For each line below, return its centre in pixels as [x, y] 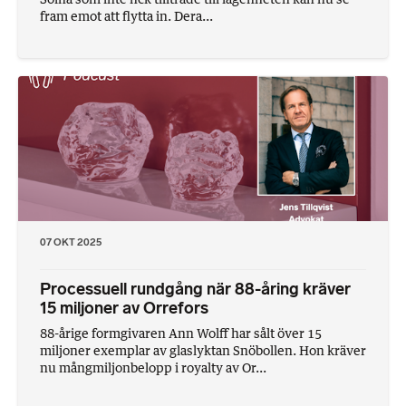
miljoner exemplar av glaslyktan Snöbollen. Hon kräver [203, 350]
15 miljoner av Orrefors [124, 308]
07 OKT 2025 [71, 242]
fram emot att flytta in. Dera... [126, 15]
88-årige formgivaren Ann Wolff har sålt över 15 [181, 333]
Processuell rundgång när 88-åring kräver [195, 289]
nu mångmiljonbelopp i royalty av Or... [153, 367]
